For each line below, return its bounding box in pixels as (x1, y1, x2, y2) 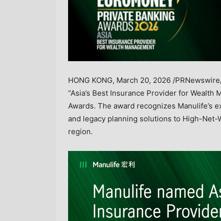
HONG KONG (68, 75, 112, 85)
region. (68, 126, 93, 136)
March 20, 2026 (116, 75, 171, 85)
